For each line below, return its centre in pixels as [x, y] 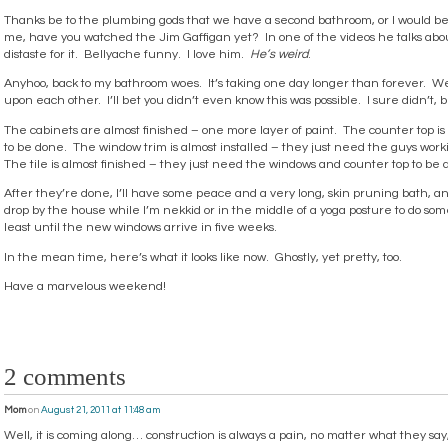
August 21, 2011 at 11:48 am [100, 409]
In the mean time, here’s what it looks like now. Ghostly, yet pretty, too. [203, 257]
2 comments [65, 377]
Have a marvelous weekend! [85, 287]
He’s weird [279, 55]
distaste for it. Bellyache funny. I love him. [127, 55]
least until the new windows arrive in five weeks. [140, 228]
